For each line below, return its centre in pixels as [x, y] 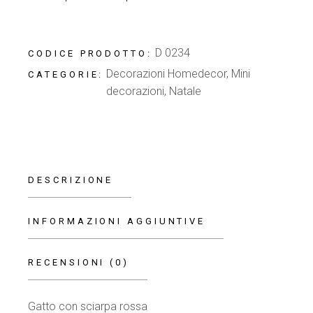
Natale [185, 91]
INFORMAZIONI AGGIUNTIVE [117, 221]
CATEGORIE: [66, 74]
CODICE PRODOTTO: [90, 53]
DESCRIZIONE [71, 180]
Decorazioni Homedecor [167, 74]
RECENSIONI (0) [79, 262]
